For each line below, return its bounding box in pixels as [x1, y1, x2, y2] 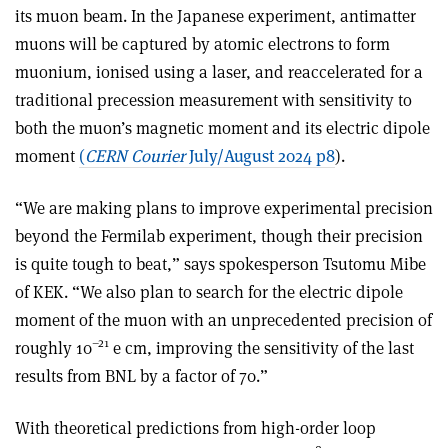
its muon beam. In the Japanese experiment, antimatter [15, 4, 416, 27]
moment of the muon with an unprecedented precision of [15, 308, 432, 331]
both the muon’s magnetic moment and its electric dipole [15, 116, 430, 139]
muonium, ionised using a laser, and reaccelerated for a [15, 60, 423, 83]
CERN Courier [85, 144, 189, 167]
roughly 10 [15, 336, 92, 359]
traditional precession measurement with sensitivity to [15, 88, 412, 111]
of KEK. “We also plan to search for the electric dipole [15, 280, 403, 303]
